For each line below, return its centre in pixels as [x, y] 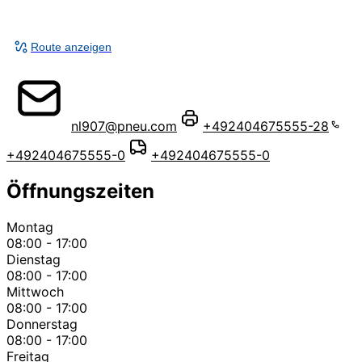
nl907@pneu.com [124, 126]
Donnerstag [42, 324]
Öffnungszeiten [80, 191]
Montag [30, 227]
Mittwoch [35, 291]
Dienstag [34, 259]
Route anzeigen [71, 46]
